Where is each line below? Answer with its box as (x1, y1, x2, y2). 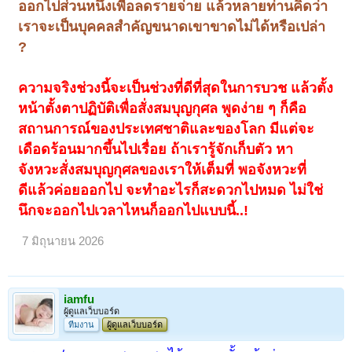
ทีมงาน (68, 319, 94, 329)
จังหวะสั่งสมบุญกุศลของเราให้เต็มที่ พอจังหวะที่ (18, 162, 307, 178)
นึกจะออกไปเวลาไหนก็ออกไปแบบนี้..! (18, 203, 249, 219)
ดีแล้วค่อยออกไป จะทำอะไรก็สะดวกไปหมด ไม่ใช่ (18, 182, 324, 199)
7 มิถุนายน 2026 (22, 235, 104, 248)
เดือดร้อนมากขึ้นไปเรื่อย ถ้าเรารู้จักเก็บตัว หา (18, 141, 294, 158)
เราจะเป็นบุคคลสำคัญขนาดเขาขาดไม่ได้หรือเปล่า (18, 19, 326, 35)
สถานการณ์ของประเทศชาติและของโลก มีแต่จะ (18, 121, 315, 137)
